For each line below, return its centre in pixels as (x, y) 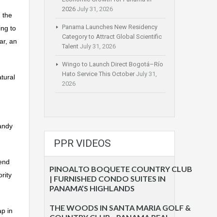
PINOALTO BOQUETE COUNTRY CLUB (121, 169)
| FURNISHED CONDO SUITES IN (108, 179)
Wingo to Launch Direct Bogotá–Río (113, 64)
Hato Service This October (98, 74)
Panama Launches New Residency (110, 27)
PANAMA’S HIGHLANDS (92, 188)
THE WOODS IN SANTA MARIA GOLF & (120, 208)
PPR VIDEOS (82, 144)
